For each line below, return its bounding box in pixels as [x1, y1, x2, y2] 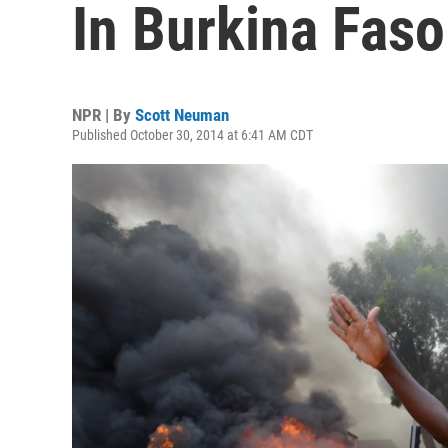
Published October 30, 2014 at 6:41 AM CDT [72, 127, 313, 143]
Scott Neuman [135, 105, 229, 125]
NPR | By [72, 105, 135, 125]
